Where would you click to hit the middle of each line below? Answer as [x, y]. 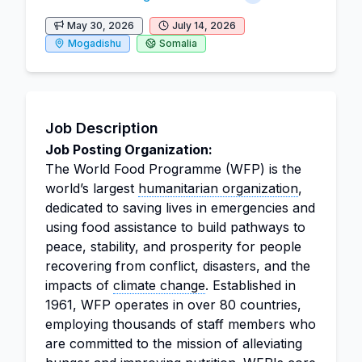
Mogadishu [95, 43]
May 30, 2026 [101, 25]
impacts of [79, 285]
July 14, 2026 [204, 25]
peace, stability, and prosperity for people [173, 246]
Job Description [102, 128]
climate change [159, 285]
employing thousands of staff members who [181, 324]
